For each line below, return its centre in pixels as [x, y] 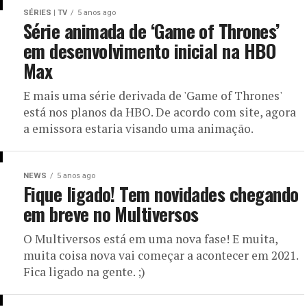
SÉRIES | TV [45, 13]
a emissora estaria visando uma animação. [138, 128]
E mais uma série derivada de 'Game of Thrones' [152, 96]
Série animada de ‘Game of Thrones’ [151, 31]
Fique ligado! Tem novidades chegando [161, 194]
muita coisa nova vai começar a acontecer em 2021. [161, 255]
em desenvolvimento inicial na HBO [150, 51]
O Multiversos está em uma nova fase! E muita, [150, 239]
